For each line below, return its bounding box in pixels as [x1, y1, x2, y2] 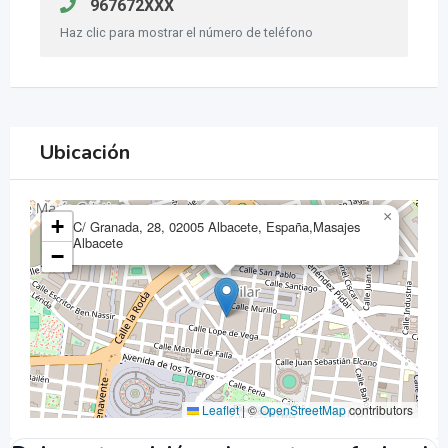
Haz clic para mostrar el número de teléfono [60, 25, 313, 40]
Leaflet [199, 401, 239, 419]
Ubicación [40, 139, 130, 166]
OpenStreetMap [260, 401, 346, 419]
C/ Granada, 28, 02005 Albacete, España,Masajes [73, 217, 360, 236]
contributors [346, 401, 413, 419]
